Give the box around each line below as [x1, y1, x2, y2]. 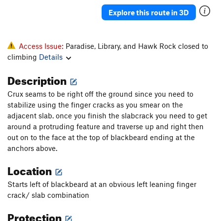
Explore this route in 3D [109, 7, 189, 17]
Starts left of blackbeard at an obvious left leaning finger [7, 180, 196, 189]
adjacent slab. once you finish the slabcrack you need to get [7, 111, 207, 120]
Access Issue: [19, 41, 66, 51]
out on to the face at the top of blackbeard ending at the [7, 133, 195, 142]
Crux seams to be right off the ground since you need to [7, 89, 193, 99]
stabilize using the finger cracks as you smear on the [7, 100, 183, 110]
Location [7, 160, 54, 178]
